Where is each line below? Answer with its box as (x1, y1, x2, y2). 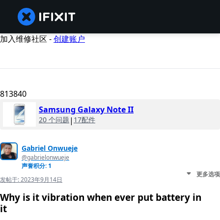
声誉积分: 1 (22, 162, 52, 170)
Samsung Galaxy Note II (39, 104, 134, 115)
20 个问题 (39, 115, 69, 125)
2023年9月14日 (21, 175, 62, 184)
